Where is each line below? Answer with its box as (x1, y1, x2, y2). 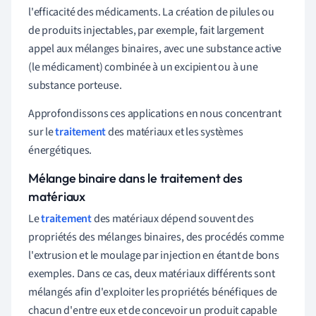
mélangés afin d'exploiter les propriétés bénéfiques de (28, 284, 278, 300)
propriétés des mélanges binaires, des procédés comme (28, 229, 284, 245)
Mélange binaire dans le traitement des (28, 169, 243, 186)
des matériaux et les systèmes (106, 123, 243, 140)
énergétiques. (28, 142, 92, 158)
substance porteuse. (28, 77, 122, 93)
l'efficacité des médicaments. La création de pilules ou (28, 4, 274, 20)
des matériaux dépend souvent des (91, 210, 254, 226)
